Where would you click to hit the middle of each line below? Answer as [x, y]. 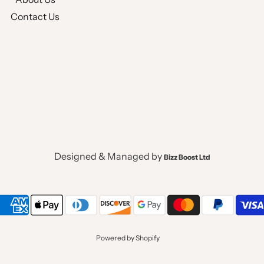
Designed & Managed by [109, 156]
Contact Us [35, 16]
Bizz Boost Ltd [187, 157]
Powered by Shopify [128, 237]
